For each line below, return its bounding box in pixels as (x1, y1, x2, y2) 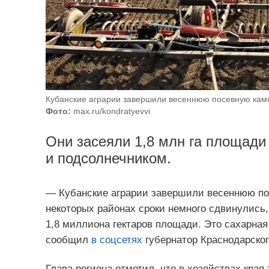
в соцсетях (91, 234, 142, 246)
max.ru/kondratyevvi (70, 106, 150, 116)
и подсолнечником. (45, 150, 171, 166)
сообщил (45, 234, 91, 246)
